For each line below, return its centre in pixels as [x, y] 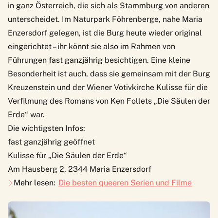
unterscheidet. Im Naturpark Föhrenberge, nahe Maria [105, 19]
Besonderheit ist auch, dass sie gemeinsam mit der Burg [109, 73]
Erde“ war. [26, 114]
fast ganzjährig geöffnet [51, 142]
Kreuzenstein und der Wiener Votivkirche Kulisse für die [108, 87]
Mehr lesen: [35, 182]
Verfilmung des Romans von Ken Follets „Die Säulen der [109, 101]
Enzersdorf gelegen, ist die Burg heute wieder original [105, 33]
